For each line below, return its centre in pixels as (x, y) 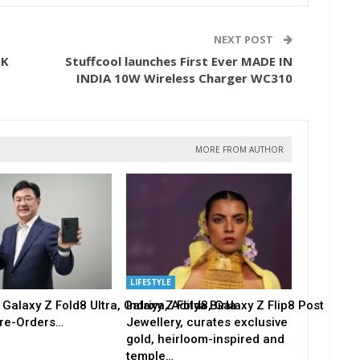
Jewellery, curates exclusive (207, 322)
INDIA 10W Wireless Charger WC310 (184, 78)
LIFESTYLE (150, 282)
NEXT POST (245, 40)
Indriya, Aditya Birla (181, 305)
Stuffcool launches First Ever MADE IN (179, 61)
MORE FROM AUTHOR (239, 150)
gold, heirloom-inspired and (205, 339)
